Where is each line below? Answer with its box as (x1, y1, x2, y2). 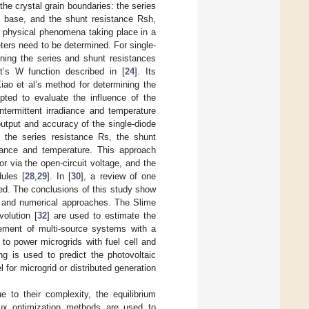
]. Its (134, 66, 157, 77)
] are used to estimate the (46, 210, 156, 221)
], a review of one (81, 170, 156, 181)
